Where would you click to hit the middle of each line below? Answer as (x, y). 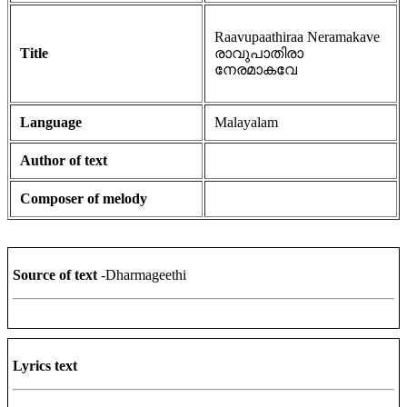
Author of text (64, 160)
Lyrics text (45, 365)
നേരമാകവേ (256, 69)
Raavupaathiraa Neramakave (297, 36)
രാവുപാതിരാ (259, 53)
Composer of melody (84, 198)
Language (51, 122)
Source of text (57, 274)
